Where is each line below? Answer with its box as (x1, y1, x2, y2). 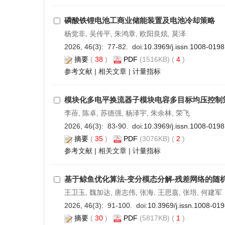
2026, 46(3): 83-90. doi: (64, 122, 144, 130)
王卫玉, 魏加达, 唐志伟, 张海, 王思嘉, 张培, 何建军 (64, 188, 222, 196)
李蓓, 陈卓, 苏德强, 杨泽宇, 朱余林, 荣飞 (64, 109, 190, 117)
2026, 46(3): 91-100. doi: (64, 201, 148, 209)
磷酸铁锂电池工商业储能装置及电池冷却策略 (64, 16, 215, 25)
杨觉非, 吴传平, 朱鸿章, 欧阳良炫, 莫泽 (64, 30, 186, 38)
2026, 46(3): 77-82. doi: (64, 43, 144, 51)
